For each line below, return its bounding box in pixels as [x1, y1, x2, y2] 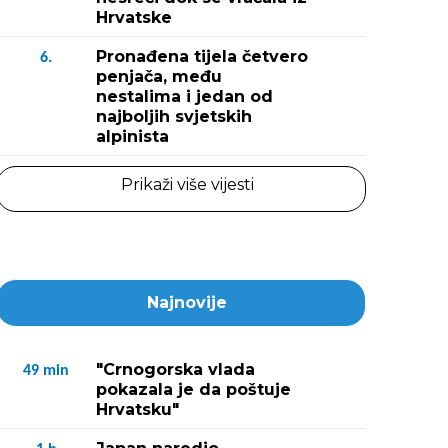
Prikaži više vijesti [120, 175, 254, 194]
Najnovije [147, 293, 227, 312]
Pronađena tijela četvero [96, 47, 308, 66]
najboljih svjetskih [96, 107, 252, 126]
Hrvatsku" [96, 400, 179, 419]
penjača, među [96, 67, 222, 86]
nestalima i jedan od [96, 87, 273, 106]
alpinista [96, 127, 169, 146]
